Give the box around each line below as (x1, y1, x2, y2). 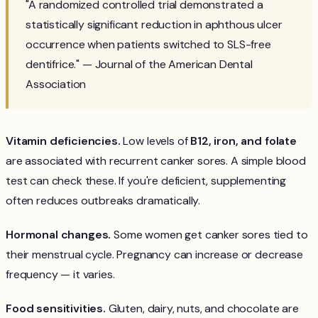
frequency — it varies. (6, 267, 115, 283)
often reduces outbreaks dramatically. (6, 193, 201, 209)
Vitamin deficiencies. (6, 133, 121, 149)
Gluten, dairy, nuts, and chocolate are (105, 301, 299, 317)
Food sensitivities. (6, 301, 106, 317)
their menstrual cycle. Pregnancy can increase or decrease (6, 247, 303, 263)
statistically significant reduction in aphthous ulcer (26, 17, 283, 33)
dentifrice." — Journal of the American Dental (26, 57, 253, 72)
